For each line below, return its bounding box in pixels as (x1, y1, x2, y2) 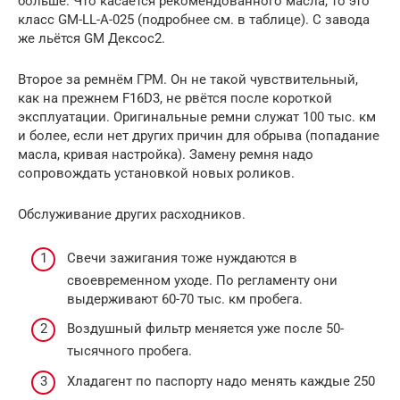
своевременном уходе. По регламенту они (67, 271, 337, 288)
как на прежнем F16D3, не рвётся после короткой (18, 90, 332, 107)
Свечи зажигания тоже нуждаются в (67, 249, 297, 266)
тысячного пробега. (67, 343, 192, 360)
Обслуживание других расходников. (18, 206, 246, 223)
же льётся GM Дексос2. (18, 30, 165, 47)
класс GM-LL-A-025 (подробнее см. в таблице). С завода (18, 12, 370, 29)
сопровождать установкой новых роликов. (18, 165, 295, 182)
